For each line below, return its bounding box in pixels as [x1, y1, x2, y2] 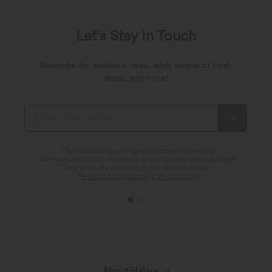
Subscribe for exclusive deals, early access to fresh [39, 59, 231, 70]
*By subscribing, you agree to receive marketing [61, 146, 214, 155]
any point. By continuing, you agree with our [66, 163, 209, 172]
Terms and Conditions [77, 171, 148, 180]
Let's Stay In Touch [76, 26, 196, 44]
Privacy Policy [151, 171, 196, 180]
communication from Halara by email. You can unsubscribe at [39, 154, 236, 163]
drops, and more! [103, 72, 168, 83]
